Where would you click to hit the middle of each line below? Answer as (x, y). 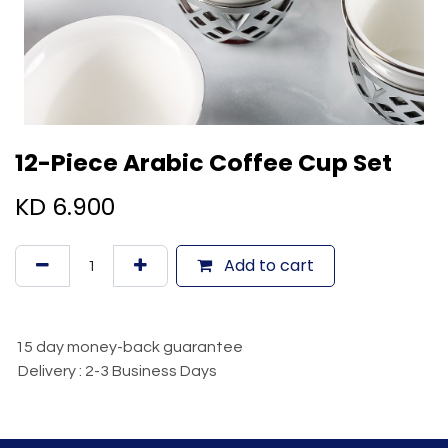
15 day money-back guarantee (130, 346)
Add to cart (267, 265)
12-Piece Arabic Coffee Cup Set (203, 162)
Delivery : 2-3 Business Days (116, 370)
